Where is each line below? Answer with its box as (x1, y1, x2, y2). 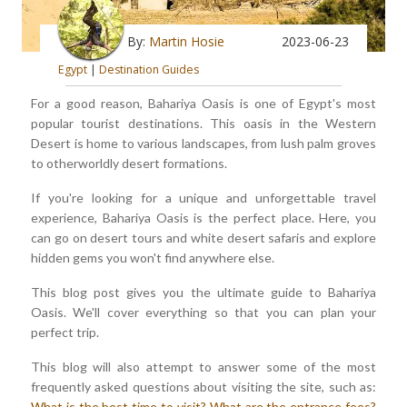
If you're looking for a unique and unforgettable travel (31, 190, 376, 206)
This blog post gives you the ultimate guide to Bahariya (31, 284, 376, 301)
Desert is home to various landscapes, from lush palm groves (31, 135, 376, 152)
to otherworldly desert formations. (31, 155, 227, 172)
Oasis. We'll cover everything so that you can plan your (31, 304, 376, 321)
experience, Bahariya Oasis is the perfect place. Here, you (31, 210, 376, 226)
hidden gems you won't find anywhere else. (31, 250, 274, 266)
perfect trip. (31, 324, 99, 341)
